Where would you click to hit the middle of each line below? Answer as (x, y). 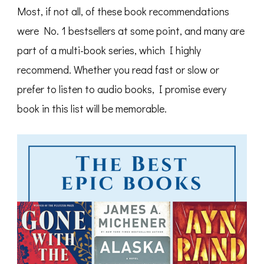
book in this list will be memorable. (92, 109)
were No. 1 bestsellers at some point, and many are (131, 31)
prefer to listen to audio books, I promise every (122, 89)
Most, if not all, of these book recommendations (123, 11)
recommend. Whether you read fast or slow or (118, 70)
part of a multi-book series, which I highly (109, 50)
